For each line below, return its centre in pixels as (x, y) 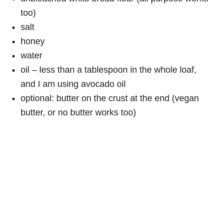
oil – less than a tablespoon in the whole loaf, (109, 70)
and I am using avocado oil (73, 84)
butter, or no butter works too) (79, 113)
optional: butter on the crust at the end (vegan (110, 98)
